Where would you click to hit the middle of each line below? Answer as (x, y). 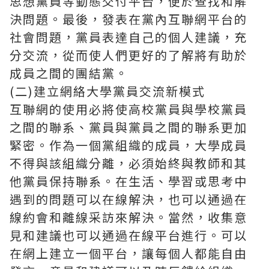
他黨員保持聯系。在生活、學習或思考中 (128, 181)
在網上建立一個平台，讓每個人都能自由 (128, 253)
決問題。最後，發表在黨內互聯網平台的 (128, 19)
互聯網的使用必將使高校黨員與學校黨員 (128, 109)
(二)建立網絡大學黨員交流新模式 (107, 91)
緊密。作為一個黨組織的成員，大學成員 (128, 145)
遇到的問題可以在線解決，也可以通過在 (128, 199)
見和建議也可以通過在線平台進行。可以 (128, 235)
